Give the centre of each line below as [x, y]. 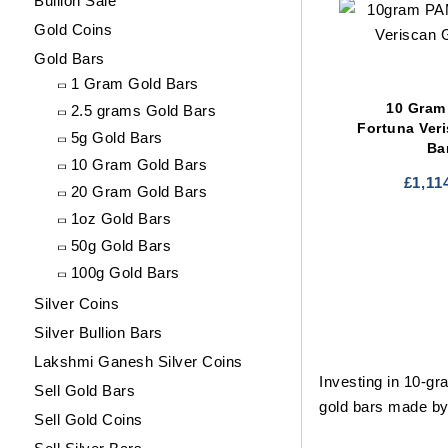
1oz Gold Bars [121, 218]
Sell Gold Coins [88, 419]
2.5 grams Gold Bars [143, 110]
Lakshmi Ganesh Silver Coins [138, 361]
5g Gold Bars [116, 137]
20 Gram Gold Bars [139, 191]
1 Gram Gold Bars [134, 83]
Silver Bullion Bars [98, 332]
